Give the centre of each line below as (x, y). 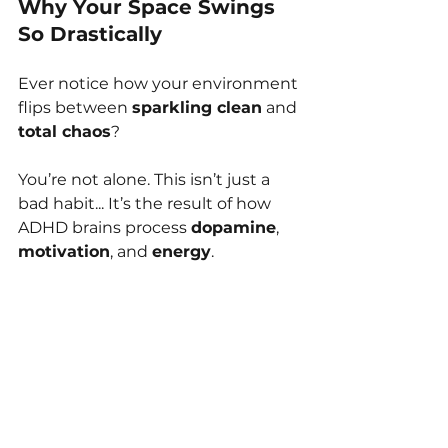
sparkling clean (197, 107)
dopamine (233, 227)
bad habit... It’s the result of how (146, 203)
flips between (75, 107)
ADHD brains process (104, 227)
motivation (64, 251)
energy (181, 251)
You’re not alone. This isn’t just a (146, 179)
